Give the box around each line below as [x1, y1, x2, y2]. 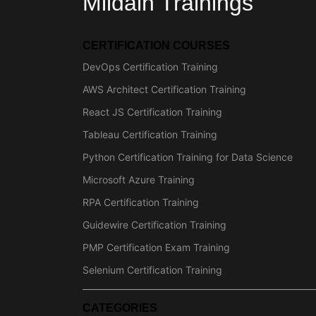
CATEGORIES [83, 302, 157, 315]
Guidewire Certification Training [83, 219, 226, 231]
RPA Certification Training [83, 196, 199, 209]
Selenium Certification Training [83, 264, 222, 276]
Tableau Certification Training [83, 128, 217, 141]
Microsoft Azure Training [83, 174, 195, 186]
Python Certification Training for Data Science [83, 151, 293, 164]
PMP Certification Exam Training [83, 241, 230, 254]
